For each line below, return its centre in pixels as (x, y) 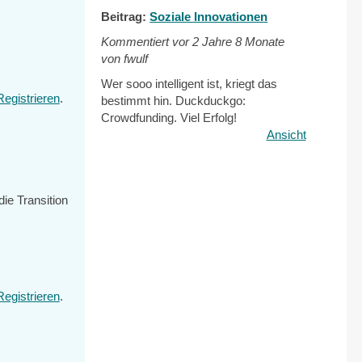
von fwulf (125, 59)
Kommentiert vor (147, 42)
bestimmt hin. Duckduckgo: (174, 101)
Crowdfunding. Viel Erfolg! (169, 118)
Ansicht (286, 135)
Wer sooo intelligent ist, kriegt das (189, 84)
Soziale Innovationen (209, 17)
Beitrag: (126, 17)
